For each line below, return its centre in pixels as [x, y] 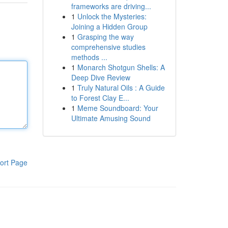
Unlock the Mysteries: [112, 16]
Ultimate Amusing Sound [111, 118]
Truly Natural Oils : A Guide [121, 88]
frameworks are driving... [111, 6]
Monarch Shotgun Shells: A [121, 67]
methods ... [89, 57]
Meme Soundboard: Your [118, 108]
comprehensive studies [108, 47]
